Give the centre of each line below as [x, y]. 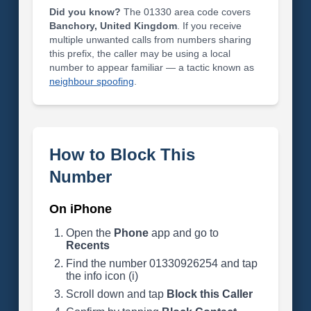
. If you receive [209, 26]
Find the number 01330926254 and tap [161, 263]
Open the [90, 233]
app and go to [183, 233]
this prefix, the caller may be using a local [140, 53]
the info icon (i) [102, 276]
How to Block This [122, 154]
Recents [87, 245]
